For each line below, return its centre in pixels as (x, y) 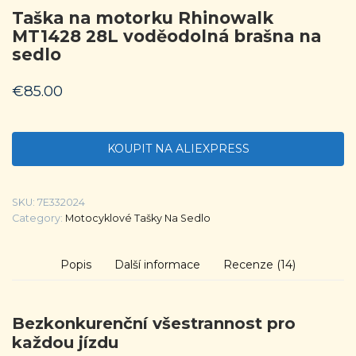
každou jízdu (65, 342)
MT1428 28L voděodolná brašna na (166, 37)
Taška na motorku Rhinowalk (143, 18)
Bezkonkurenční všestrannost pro (154, 323)
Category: (39, 218)
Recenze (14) (260, 265)
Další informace (157, 265)
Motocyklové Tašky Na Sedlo (138, 218)
